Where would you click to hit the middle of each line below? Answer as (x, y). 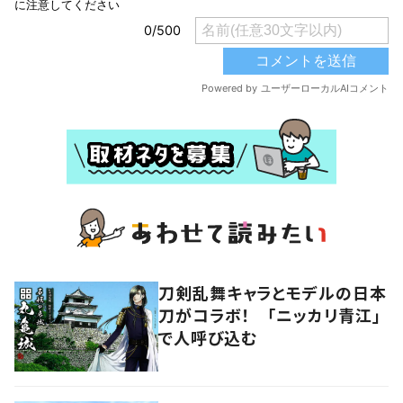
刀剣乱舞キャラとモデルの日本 (273, 292)
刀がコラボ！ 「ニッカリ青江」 (270, 314)
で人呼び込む (208, 337)
